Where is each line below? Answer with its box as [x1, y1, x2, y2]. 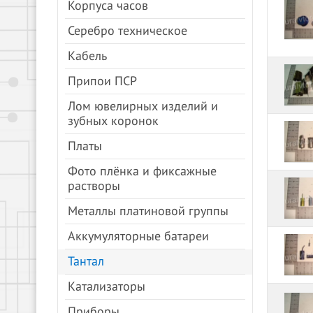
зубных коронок [68, 114, 159, 129]
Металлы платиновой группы [68, 204, 228, 219]
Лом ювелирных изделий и [68, 99, 218, 114]
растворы [68, 179, 120, 194]
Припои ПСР [68, 74, 137, 89]
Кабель [68, 49, 107, 64]
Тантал [68, 254, 104, 269]
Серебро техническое [68, 24, 187, 38]
